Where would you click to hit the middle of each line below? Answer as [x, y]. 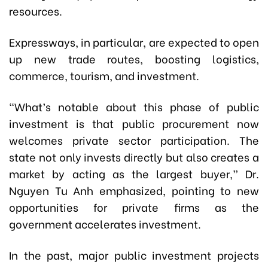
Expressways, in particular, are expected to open [134, 42]
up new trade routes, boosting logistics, [134, 59]
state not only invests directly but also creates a [134, 157]
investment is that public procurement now [134, 123]
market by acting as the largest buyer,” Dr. [134, 173]
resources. [36, 11]
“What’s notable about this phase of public [134, 106]
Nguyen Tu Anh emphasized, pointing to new [134, 190]
